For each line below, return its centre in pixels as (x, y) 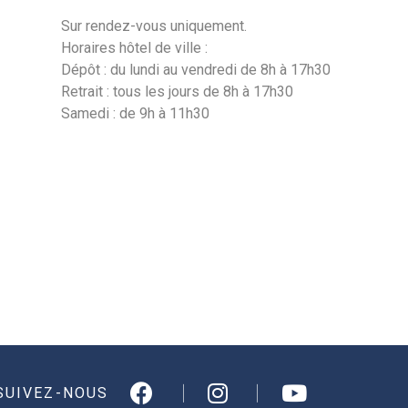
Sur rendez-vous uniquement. (154, 26)
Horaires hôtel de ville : (135, 48)
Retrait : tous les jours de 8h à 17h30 (178, 92)
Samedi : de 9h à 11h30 (136, 113)
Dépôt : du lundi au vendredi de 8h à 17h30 (196, 70)
